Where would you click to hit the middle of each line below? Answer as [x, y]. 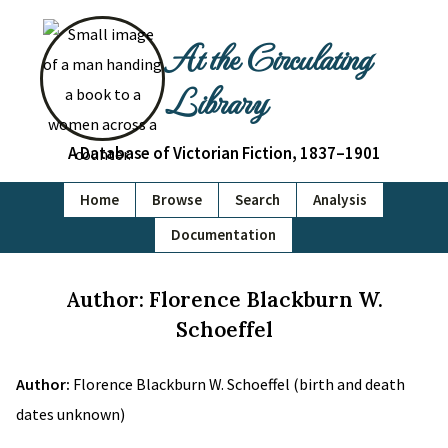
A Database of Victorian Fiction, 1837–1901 [224, 153]
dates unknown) [70, 414]
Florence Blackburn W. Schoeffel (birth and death [239, 384]
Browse [177, 199]
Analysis [340, 199]
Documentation [223, 234]
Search [257, 199]
